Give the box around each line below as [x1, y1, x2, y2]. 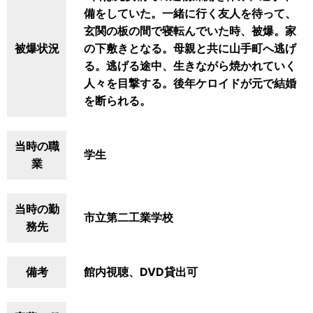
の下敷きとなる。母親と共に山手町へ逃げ [84, 41, 296, 55]
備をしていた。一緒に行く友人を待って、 [84, 6, 296, 20]
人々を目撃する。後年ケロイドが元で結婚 [84, 76, 296, 90]
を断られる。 [84, 94, 151, 108]
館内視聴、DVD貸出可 [84, 265, 198, 279]
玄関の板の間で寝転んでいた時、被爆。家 [84, 24, 296, 38]
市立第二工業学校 [84, 210, 173, 224]
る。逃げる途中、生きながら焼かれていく [84, 59, 296, 73]
